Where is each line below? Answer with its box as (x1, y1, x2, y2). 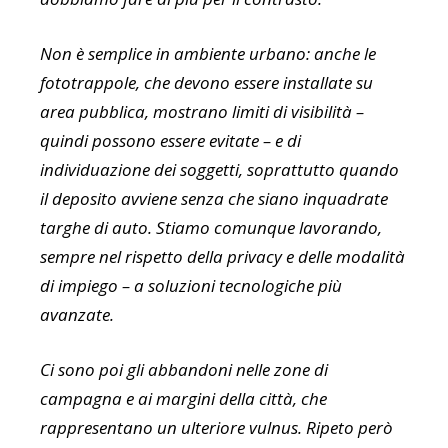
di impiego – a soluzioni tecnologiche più (40, 274, 342, 298)
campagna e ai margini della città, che (40, 387, 327, 411)
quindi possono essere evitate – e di (40, 129, 301, 153)
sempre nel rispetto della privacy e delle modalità (40, 245, 405, 269)
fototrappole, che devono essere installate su (40, 71, 373, 95)
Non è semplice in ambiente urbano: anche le (40, 42, 376, 66)
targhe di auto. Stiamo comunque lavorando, (40, 216, 382, 240)
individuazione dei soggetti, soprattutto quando (40, 158, 399, 182)
